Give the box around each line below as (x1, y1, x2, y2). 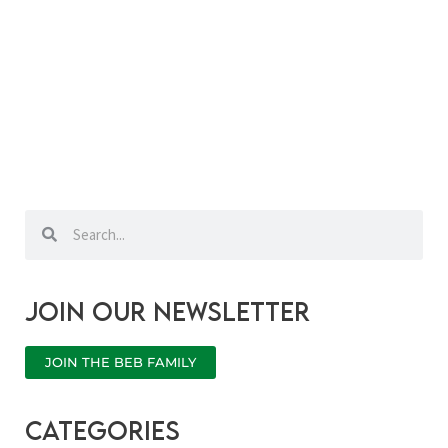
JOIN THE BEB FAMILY (45, 353, 196, 370)
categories (25, 414, 180, 446)
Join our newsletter (25, 295, 310, 327)
